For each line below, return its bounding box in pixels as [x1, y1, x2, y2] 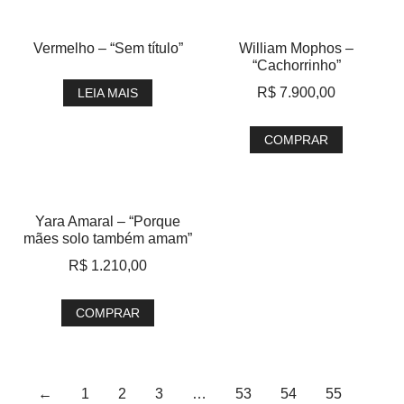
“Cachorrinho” [252, 58, 341, 73]
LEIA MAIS [78, 86, 138, 100]
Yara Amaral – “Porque [35, 214, 180, 229]
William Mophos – [239, 41, 353, 56]
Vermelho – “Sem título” [32, 41, 183, 56]
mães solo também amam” [23, 231, 192, 246]
